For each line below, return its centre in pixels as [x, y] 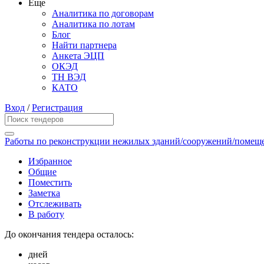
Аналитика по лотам [93, 24]
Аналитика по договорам [103, 14]
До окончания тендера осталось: [69, 235]
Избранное [50, 161]
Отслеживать [55, 204]
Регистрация [57, 108]
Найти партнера [84, 45]
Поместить [50, 183]
